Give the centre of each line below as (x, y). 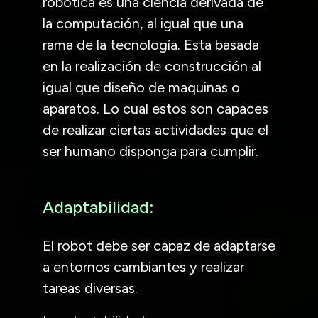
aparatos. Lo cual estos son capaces (155, 108)
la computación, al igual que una (143, 23)
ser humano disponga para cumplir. (150, 151)
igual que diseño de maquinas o (141, 87)
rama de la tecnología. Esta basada (151, 44)
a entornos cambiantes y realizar (143, 267)
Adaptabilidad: (98, 207)
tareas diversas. (90, 288)
